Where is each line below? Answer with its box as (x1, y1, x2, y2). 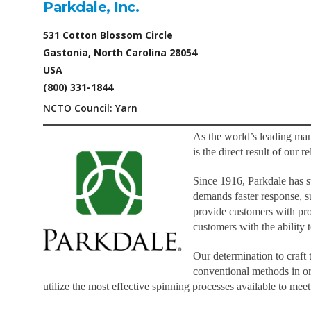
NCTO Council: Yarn (43, 101, 137, 115)
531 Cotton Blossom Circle (43, 28, 173, 42)
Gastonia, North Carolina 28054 (43, 46, 197, 59)
